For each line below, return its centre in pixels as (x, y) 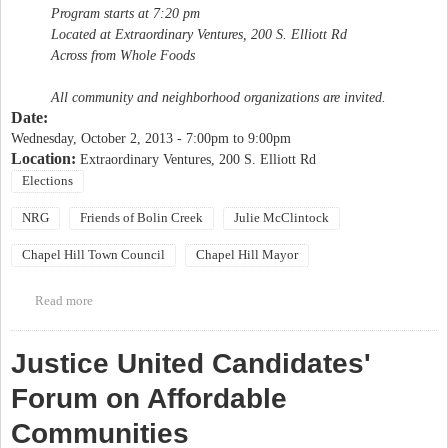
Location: (45, 158)
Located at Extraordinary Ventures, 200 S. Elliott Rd (199, 34)
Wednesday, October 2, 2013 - (98, 138)
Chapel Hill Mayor (247, 254)
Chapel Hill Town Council (93, 254)
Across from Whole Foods (123, 55)
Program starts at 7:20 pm (125, 13)
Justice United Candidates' (191, 363)
